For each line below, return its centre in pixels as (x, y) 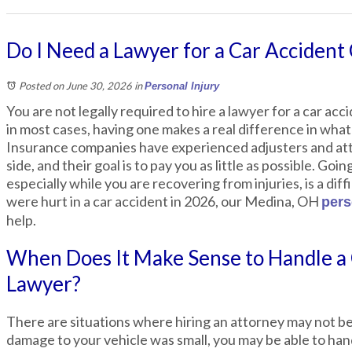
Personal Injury (182, 86)
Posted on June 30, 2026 (75, 86)
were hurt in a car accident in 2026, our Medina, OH (164, 201)
